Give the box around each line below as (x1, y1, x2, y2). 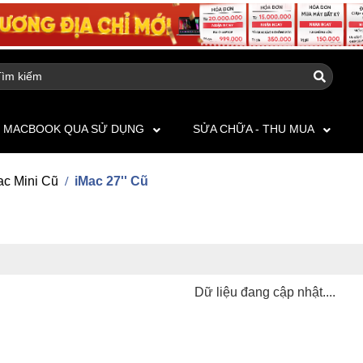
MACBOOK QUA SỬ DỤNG (3, 122, 144, 136)
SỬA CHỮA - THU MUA (193, 122, 314, 136)
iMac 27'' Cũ (75, 174, 148, 189)
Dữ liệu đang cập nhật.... (194, 285, 336, 300)
